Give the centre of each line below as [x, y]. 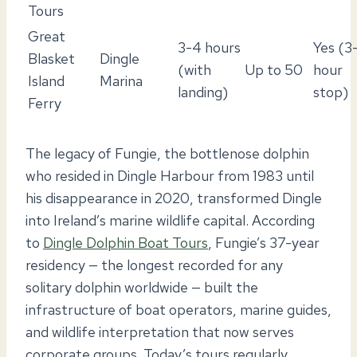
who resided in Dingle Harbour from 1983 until [170, 175]
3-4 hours [209, 47]
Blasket [51, 58]
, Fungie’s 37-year [264, 242]
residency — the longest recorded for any [154, 265]
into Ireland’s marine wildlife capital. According [170, 220]
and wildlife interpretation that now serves [160, 331]
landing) [203, 92]
